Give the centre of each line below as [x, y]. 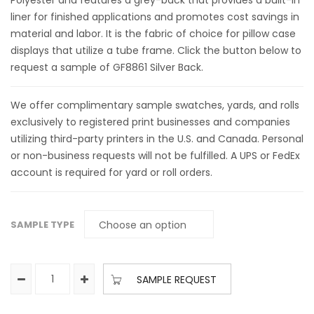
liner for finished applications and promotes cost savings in [155, 17]
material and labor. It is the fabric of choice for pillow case [153, 34]
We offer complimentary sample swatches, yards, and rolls [155, 105]
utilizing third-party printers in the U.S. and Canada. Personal [157, 139]
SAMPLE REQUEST [177, 280]
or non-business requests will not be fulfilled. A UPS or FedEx [155, 156]
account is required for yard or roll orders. [111, 172]
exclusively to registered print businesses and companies [150, 122]
